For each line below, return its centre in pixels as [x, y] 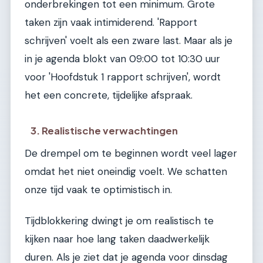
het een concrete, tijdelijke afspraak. [109, 95]
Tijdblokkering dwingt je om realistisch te [119, 220]
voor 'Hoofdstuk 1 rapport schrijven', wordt [123, 77]
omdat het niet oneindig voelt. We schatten [126, 171]
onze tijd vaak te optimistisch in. [98, 189]
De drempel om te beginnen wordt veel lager [131, 153]
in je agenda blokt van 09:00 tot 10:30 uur [122, 58]
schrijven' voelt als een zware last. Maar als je [129, 40]
